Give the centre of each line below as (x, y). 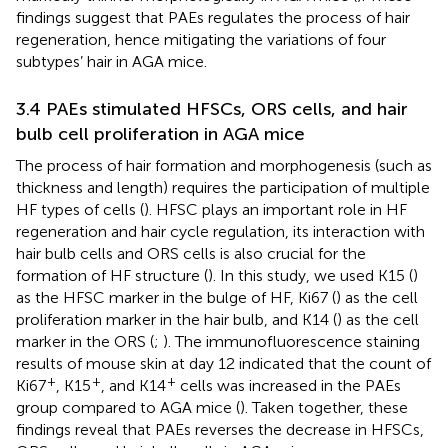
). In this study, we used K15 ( (310, 275)
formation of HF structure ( (112, 275)
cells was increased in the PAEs (288, 385)
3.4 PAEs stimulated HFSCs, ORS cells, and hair (212, 108)
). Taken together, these (324, 407)
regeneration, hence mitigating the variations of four (201, 39)
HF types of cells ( (80, 209)
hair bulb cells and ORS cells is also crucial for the (191, 253)
